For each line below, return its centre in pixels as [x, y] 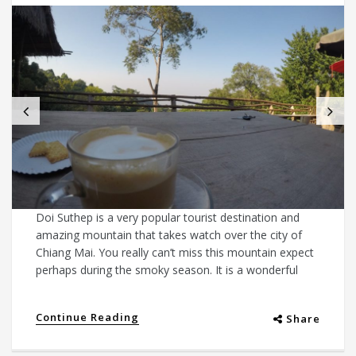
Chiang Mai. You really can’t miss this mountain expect [175, 253]
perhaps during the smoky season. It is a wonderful [167, 270]
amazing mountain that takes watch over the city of [169, 235]
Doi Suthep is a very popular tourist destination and [168, 218]
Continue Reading [87, 317]
